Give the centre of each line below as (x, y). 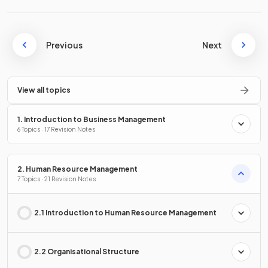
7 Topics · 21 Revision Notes (57, 179)
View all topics (44, 90)
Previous (64, 45)
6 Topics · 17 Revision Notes (56, 129)
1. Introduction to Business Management (92, 119)
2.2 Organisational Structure (87, 251)
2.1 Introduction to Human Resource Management (125, 212)
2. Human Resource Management (77, 169)
